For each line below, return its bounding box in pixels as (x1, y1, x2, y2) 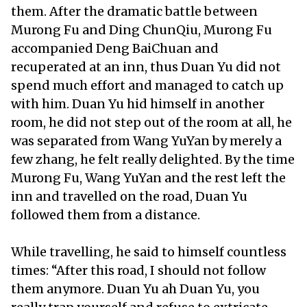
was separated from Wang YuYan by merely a (11, 132, 282, 149)
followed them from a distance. (11, 206, 203, 223)
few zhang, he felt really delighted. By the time (11, 151, 295, 167)
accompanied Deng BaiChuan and (11, 40, 219, 56)
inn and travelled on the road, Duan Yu (11, 188, 247, 204)
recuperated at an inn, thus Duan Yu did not (11, 58, 281, 75)
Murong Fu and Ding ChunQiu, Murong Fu (11, 21, 272, 38)
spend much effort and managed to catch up (11, 77, 284, 93)
